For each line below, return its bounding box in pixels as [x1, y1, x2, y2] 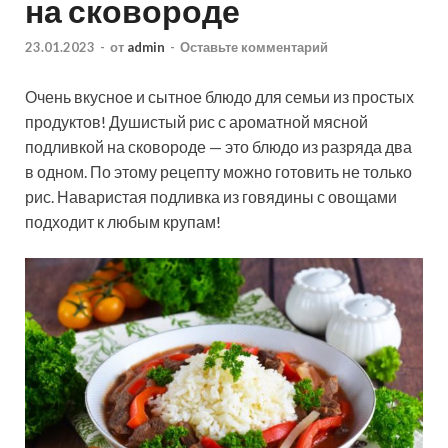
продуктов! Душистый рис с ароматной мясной [25, 111, 368, 131]
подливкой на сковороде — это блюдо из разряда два [25, 136, 412, 156]
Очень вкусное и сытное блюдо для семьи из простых [25, 86, 414, 106]
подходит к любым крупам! [25, 211, 221, 231]
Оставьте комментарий [180, 38, 328, 55]
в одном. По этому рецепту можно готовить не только [25, 161, 412, 181]
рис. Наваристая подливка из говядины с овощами [25, 186, 397, 206]
